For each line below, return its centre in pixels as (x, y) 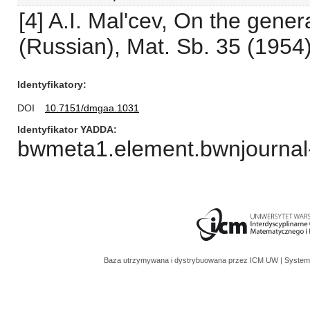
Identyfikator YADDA (65, 129)
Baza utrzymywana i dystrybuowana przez (177, 260)
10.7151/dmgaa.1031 (92, 108)
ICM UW (265, 260)
